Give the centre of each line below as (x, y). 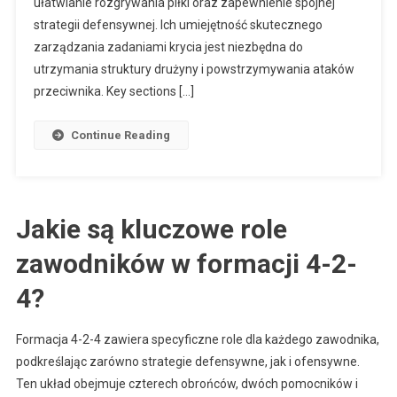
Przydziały (349, 41)
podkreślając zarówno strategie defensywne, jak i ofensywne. (187, 361)
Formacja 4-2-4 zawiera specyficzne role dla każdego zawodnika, (197, 339)
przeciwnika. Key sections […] (113, 91)
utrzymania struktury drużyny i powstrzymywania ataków (194, 69)
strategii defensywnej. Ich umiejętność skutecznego (178, 24)
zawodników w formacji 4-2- (186, 263)
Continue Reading (120, 135)
